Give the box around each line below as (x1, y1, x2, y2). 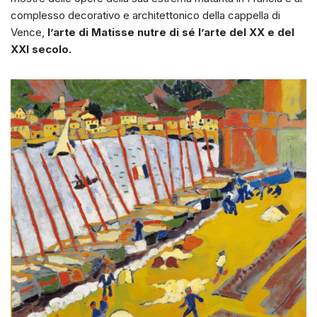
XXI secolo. (11, 42, 71, 57)
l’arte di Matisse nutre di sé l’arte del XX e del (47, 25, 294, 40)
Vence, (11, 25, 47, 40)
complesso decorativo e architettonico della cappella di (11, 8, 280, 23)
